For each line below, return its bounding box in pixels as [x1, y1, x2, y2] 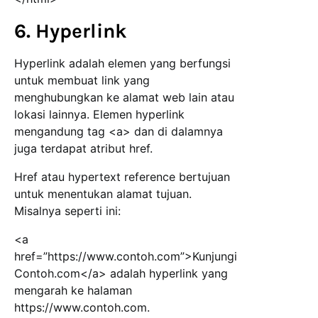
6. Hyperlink [14, 19, 127, 43]
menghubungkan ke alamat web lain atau [14, 90, 234, 105]
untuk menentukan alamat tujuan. [14, 187, 192, 202]
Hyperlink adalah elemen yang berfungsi [14, 56, 231, 71]
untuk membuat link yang [14, 73, 150, 88]
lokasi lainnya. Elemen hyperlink [14, 107, 185, 122]
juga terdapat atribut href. [14, 141, 153, 156]
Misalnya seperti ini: [14, 204, 121, 219]
